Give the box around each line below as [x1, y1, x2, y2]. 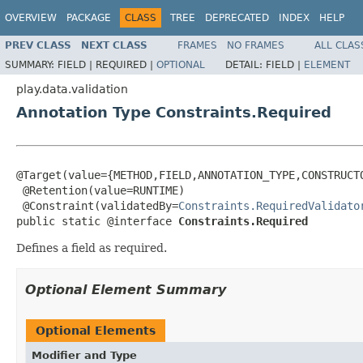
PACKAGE [66, 12, 111, 23]
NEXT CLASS [81, 39, 147, 51]
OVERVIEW [5, 12, 57, 23]
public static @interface [16, 214, 178, 228]
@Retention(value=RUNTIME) [16, 183, 185, 197]
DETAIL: [225, 58, 266, 70]
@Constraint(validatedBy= [16, 199, 178, 212]
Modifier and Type [32, 348, 137, 361]
